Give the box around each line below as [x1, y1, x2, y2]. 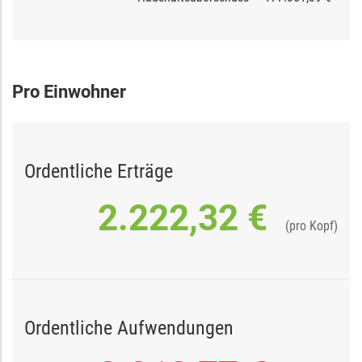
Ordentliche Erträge [24, 160, 173, 183]
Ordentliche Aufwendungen [24, 317, 234, 339]
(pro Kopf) [285, 218, 338, 234]
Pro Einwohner [12, 82, 126, 102]
